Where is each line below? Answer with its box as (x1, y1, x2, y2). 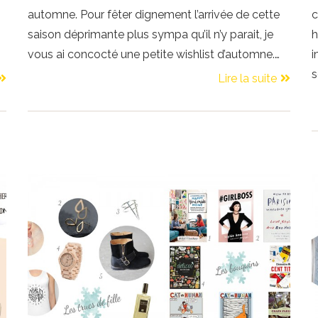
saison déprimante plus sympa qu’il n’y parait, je (28, 27, 274, 41)
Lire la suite (217, 71, 277, 85)
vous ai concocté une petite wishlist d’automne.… (28, 47, 280, 61)
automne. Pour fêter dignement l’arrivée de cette (28, 7, 280, 21)
